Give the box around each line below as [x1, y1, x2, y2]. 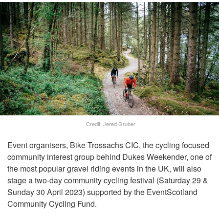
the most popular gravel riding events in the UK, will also [7, 163, 201, 175]
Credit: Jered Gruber [86, 120, 135, 128]
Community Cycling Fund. [7, 198, 97, 210]
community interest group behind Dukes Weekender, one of [7, 151, 212, 163]
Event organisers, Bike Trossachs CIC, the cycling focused [7, 139, 209, 151]
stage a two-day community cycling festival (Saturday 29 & [7, 175, 208, 186]
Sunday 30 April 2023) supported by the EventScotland [7, 186, 197, 198]
